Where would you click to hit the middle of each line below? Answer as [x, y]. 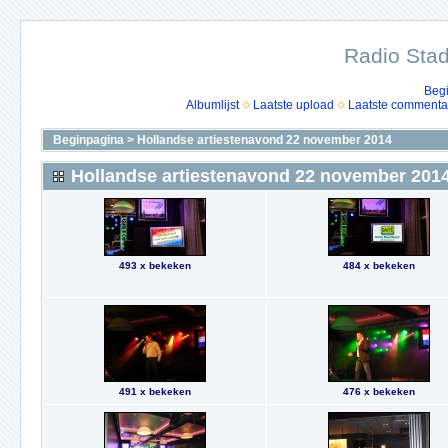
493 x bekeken [154, 265]
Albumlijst [212, 105]
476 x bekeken [378, 391]
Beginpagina [88, 140]
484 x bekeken [378, 265]
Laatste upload [293, 105]
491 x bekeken [154, 391]
